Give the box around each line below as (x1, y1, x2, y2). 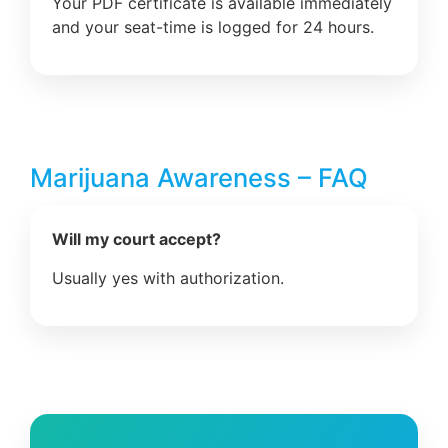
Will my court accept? (52, 229, 221, 250)
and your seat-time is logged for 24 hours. (52, 16, 374, 37)
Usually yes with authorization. (52, 267, 284, 288)
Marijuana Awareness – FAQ (30, 162, 368, 194)
